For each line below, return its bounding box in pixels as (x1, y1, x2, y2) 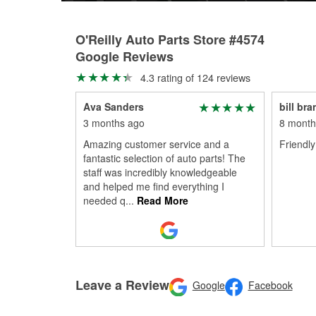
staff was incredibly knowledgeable (83, 165, 237, 179)
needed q (83, 193, 126, 207)
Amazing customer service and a (83, 137, 229, 151)
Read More (134, 193, 188, 207)
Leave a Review (75, 275, 169, 294)
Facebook (248, 278, 293, 293)
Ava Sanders (83, 99, 144, 114)
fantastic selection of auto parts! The (83, 151, 245, 165)
